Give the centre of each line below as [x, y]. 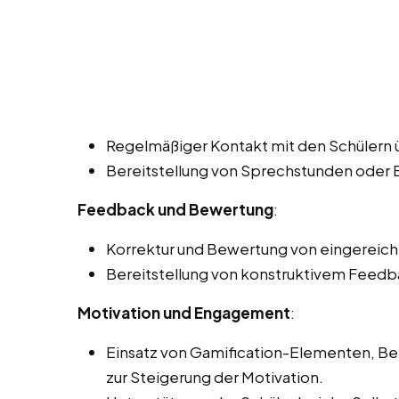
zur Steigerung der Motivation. [215, 377]
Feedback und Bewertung [175, 210]
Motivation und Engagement [184, 313]
